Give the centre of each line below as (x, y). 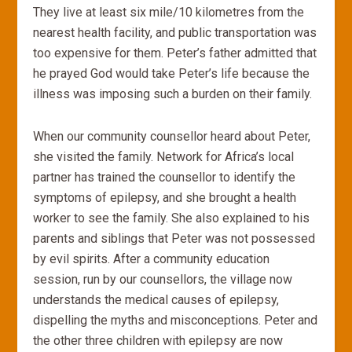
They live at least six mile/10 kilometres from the (169, 12)
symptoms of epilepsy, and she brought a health (165, 198)
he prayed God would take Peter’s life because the (172, 73)
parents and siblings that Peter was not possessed (174, 238)
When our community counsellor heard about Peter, (172, 136)
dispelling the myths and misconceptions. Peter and (176, 320)
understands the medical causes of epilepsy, (156, 300)
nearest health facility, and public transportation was (175, 33)
